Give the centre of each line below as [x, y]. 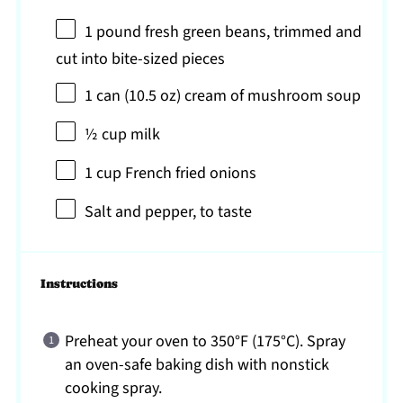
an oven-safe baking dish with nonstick [197, 364]
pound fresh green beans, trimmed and [228, 31]
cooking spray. [114, 388]
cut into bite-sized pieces [141, 58]
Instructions [80, 283]
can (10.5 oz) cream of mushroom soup [227, 95]
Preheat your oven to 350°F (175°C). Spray [206, 341]
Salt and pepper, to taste [169, 211]
